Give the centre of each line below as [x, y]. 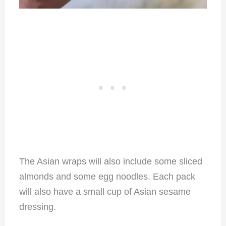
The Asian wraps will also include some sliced [110, 161]
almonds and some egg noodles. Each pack [107, 176]
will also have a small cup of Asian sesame [105, 191]
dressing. [37, 207]
